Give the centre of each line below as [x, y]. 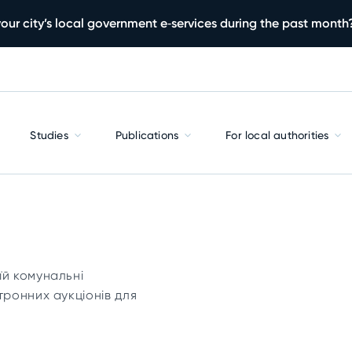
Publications [147, 135]
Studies [49, 135]
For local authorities [277, 135]
